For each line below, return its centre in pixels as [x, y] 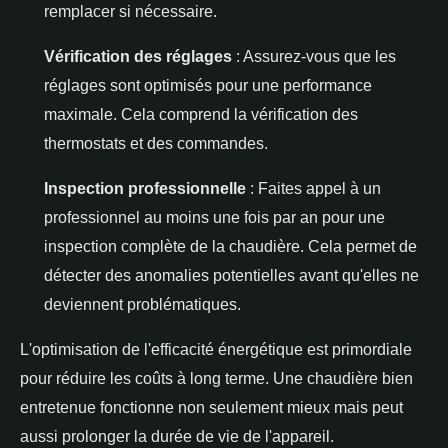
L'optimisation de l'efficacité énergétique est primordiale [216, 349]
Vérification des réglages [138, 56]
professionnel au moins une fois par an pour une [214, 217]
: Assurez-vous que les [314, 56]
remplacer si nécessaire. [130, 11]
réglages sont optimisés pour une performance [208, 85]
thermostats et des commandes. [156, 143]
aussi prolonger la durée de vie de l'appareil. [177, 436]
